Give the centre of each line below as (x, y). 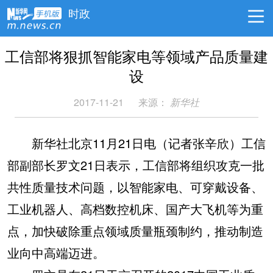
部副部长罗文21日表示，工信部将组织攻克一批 (136, 165)
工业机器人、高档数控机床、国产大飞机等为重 (135, 209)
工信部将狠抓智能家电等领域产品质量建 (136, 56)
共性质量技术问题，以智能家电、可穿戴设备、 (135, 187)
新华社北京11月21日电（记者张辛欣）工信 (136, 143)
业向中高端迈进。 (56, 253)
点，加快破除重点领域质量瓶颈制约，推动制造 (135, 231)
